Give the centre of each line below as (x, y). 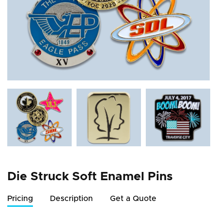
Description (71, 198)
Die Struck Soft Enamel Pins (90, 176)
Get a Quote (133, 198)
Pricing (20, 198)
